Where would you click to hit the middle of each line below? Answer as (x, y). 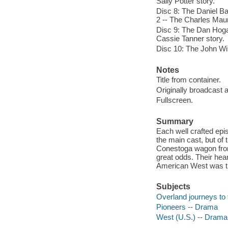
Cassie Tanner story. (190, 39)
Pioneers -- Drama (187, 207)
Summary (175, 121)
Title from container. (188, 80)
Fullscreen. (174, 100)
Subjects (173, 187)
